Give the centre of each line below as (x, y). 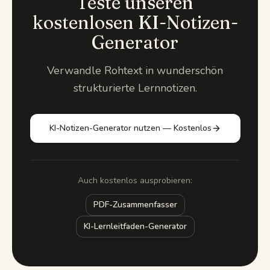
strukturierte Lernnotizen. (135, 88)
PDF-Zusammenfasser (135, 204)
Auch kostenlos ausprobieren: (135, 180)
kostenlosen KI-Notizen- (135, 22)
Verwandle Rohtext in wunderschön (135, 70)
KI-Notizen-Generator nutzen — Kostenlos (130, 128)
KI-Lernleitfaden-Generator (135, 226)
